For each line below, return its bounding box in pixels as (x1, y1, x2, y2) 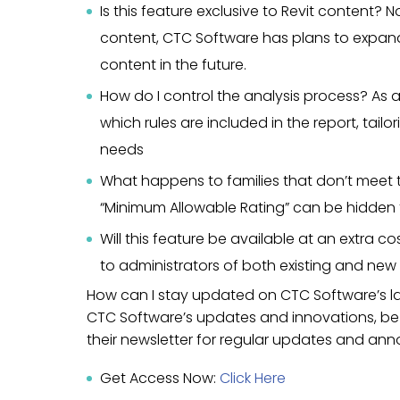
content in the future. (100, 54, 246, 75)
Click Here (220, 368, 286, 388)
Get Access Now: (100, 368, 220, 388)
